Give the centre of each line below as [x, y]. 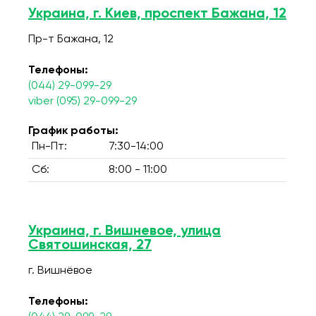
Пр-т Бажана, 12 [71, 39]
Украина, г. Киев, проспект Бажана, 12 [157, 14]
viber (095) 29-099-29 [83, 102]
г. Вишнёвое [60, 271]
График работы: [73, 131]
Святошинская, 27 [90, 245]
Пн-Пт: [49, 147]
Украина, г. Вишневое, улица [124, 231]
